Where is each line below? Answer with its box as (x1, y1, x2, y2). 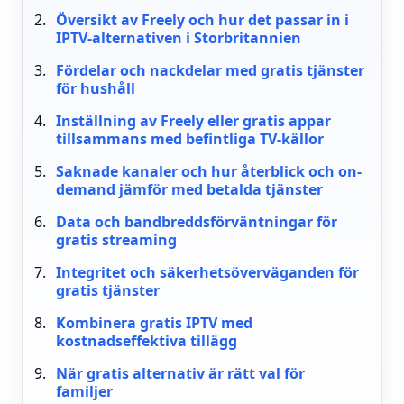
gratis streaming (55, 230, 177, 250)
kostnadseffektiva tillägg (55, 331, 237, 351)
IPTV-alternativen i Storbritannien (55, 28, 301, 48)
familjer (55, 381, 113, 401)
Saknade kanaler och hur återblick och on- (55, 161, 362, 181)
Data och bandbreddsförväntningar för (55, 212, 337, 232)
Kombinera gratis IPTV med (55, 313, 252, 333)
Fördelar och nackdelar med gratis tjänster (55, 60, 364, 80)
